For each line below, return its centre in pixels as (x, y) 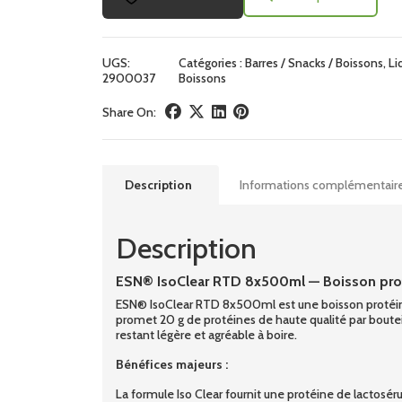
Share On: (129, 112)
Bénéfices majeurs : (172, 364)
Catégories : (211, 62)
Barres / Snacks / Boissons (314, 62)
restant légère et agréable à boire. (206, 334)
